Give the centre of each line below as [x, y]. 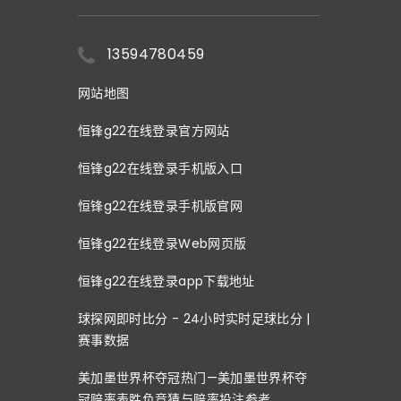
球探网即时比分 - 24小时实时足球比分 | [194, 319]
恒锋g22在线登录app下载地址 [166, 282]
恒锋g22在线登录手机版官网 [160, 206]
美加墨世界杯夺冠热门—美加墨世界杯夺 [193, 378]
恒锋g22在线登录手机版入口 [160, 169]
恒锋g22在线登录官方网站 [154, 131]
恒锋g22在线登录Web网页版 [162, 244]
